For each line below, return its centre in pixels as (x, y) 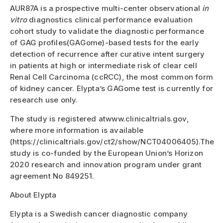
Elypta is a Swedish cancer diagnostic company (99, 214)
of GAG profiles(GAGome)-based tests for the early (105, 43)
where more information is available (77, 130)
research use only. (44, 100)
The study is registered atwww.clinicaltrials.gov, (100, 119)
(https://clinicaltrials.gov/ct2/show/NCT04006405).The (112, 142)
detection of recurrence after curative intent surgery (108, 54)
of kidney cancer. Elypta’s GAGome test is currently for (112, 89)
